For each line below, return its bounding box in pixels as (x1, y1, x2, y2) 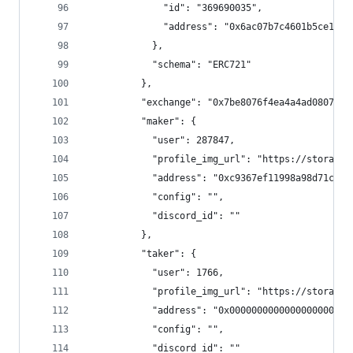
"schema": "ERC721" (86, 59, 251, 70)
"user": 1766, (86, 267, 224, 278)
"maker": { (86, 116, 196, 127)
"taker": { (86, 248, 196, 259)
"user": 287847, (86, 135, 235, 146)
